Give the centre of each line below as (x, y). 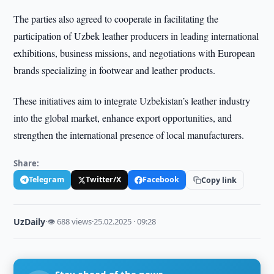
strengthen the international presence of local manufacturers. (129, 135)
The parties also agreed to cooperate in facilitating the (116, 19)
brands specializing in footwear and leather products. (115, 70)
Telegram (47, 180)
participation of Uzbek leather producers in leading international (136, 36)
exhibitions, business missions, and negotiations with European (135, 53)
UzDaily (30, 222)
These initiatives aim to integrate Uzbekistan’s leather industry (132, 101)
